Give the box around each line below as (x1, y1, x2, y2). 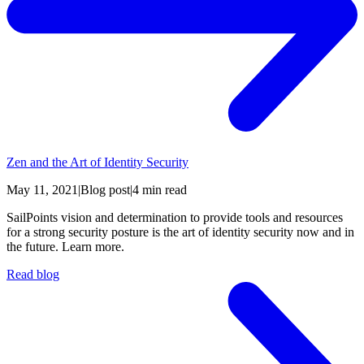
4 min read (132, 183, 187, 197)
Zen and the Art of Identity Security (6, 155, 188, 170)
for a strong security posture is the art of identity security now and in (6, 225, 354, 240)
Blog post (80, 183, 130, 197)
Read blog (6, 267, 59, 282)
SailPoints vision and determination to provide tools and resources (6, 210, 343, 225)
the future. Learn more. (6, 240, 124, 254)
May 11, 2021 (6, 183, 78, 197)
